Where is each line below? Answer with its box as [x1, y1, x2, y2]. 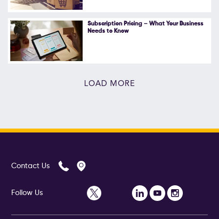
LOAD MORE [84, 80, 135, 88]
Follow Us [11, 189, 43, 197]
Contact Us [11, 162, 50, 170]
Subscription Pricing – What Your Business [87, 21, 203, 27]
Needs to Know [87, 28, 129, 34]
